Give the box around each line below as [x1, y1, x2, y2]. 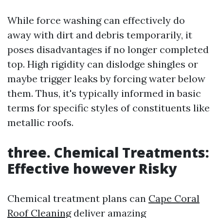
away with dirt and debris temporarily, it [7, 29, 192, 41]
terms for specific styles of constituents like [7, 102, 210, 114]
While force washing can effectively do [7, 14, 185, 26]
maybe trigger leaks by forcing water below [7, 73, 205, 85]
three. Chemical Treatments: [7, 143, 209, 162]
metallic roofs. [7, 116, 73, 128]
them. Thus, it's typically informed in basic [7, 87, 201, 99]
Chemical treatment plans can [7, 192, 148, 204]
